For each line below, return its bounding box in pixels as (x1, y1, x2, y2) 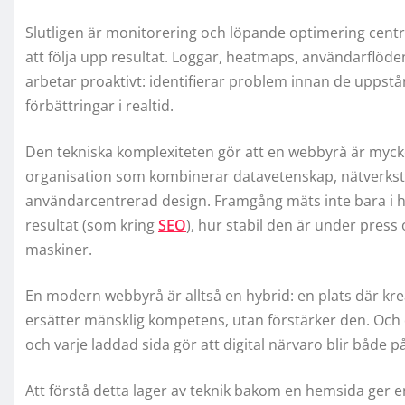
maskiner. (25, 239, 92, 259)
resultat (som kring (25, 214, 158, 235)
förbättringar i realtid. (25, 95, 174, 116)
